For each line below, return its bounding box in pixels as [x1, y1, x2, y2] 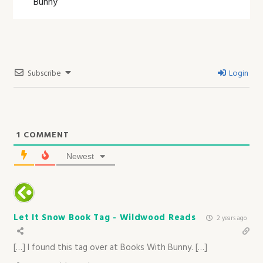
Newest [66, 151, 95, 161]
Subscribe [28, 66, 62, 80]
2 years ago [214, 213, 247, 224]
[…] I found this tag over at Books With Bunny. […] [14, 240, 208, 255]
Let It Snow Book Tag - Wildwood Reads [14, 210, 196, 225]
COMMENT [21, 128, 70, 142]
